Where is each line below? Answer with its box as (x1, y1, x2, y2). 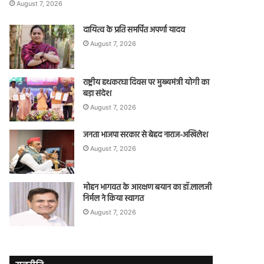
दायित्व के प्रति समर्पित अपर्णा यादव (83, 23, 186, 37)
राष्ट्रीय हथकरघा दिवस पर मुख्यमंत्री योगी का (83, 75, 210, 90)
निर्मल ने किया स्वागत (83, 192, 144, 206)
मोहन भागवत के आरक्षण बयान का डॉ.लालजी (83, 180, 212, 194)
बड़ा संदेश (83, 87, 112, 101)
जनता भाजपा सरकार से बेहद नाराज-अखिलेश (83, 128, 209, 142)
